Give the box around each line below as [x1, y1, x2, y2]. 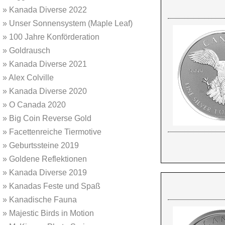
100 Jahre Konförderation [7, 33, 99, 41]
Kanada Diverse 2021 [7, 60, 87, 68]
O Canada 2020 [7, 100, 66, 109]
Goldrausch [7, 46, 50, 55]
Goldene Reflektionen [7, 155, 87, 163]
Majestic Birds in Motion [7, 209, 94, 217]
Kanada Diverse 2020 [7, 87, 87, 95]
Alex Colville [7, 73, 54, 82]
